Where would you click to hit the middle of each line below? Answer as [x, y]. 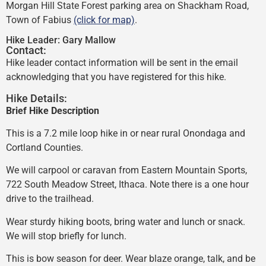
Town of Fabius [40, 20]
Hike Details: [37, 98]
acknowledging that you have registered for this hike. [117, 77]
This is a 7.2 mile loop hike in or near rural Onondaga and [126, 134]
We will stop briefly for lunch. [66, 236]
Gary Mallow [89, 40]
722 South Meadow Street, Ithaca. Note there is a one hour [127, 185]
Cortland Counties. [45, 148]
